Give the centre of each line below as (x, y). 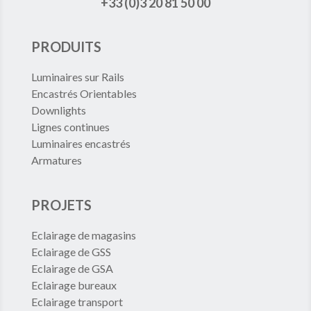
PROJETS (61, 205)
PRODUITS (66, 47)
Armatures (56, 160)
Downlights (58, 110)
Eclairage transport (77, 302)
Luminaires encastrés (81, 144)
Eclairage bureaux (74, 285)
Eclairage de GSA (72, 269)
